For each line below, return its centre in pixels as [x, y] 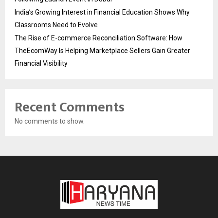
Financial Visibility [41, 63]
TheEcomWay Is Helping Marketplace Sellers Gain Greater [102, 50]
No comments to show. [50, 121]
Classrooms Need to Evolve [56, 25]
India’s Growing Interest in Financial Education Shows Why [102, 12]
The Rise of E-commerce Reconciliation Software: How [99, 38]
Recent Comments [70, 107]
